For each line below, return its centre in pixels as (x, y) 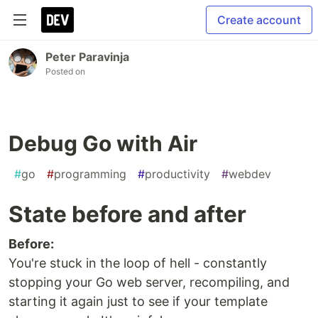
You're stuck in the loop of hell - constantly (138, 263)
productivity (177, 174)
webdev (250, 174)
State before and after (127, 214)
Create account (259, 20)
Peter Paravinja (87, 57)
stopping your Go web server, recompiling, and (149, 282)
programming (90, 174)
